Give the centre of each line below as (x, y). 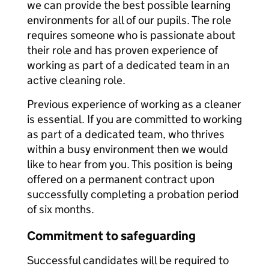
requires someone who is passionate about (131, 35)
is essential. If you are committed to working (134, 119)
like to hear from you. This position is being (130, 164)
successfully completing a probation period (133, 194)
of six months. (61, 209)
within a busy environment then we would (128, 149)
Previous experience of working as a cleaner (134, 104)
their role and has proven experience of (122, 50)
